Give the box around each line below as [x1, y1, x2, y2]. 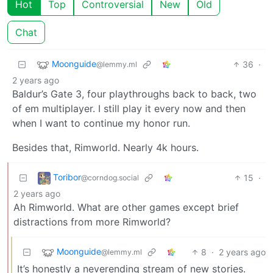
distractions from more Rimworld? [13, 216, 171, 228]
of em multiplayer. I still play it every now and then [12, 102, 246, 115]
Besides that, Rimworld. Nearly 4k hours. [12, 141, 199, 154]
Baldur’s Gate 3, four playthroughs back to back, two [12, 88, 257, 100]
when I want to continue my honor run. [12, 117, 190, 129]
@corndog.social [81, 173, 139, 183]
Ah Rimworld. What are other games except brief [13, 201, 239, 213]
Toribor [53, 172, 81, 183]
